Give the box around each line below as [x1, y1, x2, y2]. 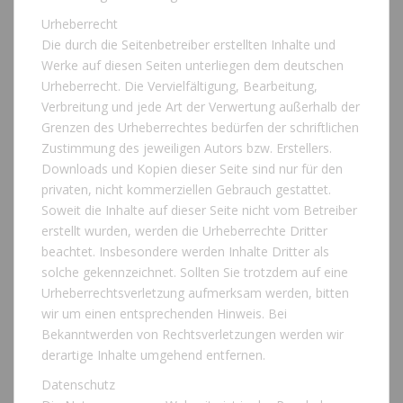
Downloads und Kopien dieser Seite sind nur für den [41, 160, 343, 178]
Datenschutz [41, 376, 115, 394]
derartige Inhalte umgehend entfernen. [41, 346, 265, 364]
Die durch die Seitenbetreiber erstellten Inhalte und [41, 36, 336, 54]
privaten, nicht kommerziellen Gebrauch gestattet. [41, 181, 331, 199]
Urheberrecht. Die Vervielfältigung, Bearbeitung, [41, 77, 318, 95]
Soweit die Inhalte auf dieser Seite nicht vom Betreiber [41, 201, 357, 219]
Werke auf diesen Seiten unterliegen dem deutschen [41, 57, 344, 75]
